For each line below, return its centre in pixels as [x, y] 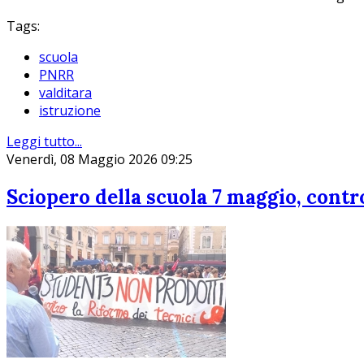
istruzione [70, 111]
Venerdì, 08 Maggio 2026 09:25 [100, 160]
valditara [65, 93]
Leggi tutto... [44, 142]
